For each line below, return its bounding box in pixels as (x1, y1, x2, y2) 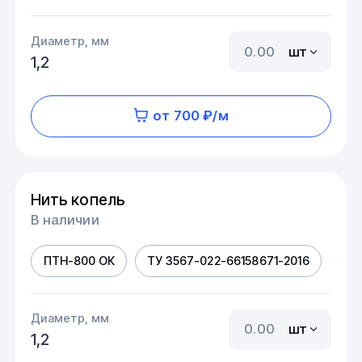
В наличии (31, 212, 99, 229)
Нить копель (31, 189, 126, 209)
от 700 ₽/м (153, 107, 229, 124)
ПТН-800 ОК (43, 254, 115, 268)
